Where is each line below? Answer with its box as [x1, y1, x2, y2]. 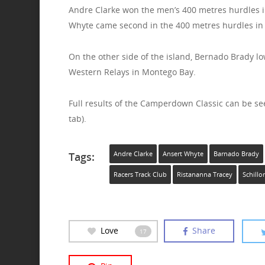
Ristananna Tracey [176, 170, 232, 179]
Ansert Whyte [162, 150, 203, 159]
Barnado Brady [213, 150, 259, 159]
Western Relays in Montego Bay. [68, 66, 196, 78]
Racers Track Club [113, 170, 167, 179]
